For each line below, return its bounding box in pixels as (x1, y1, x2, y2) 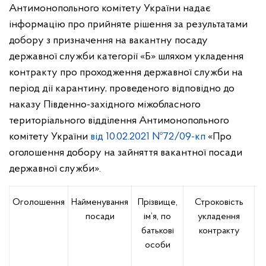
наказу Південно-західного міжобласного (9, 99, 201, 110)
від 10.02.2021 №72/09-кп (88, 131, 208, 142)
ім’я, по (144, 212, 171, 221)
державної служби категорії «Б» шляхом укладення (9, 51, 243, 62)
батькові (141, 226, 174, 236)
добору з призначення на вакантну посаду (9, 35, 208, 46)
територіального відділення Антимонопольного (9, 115, 229, 126)
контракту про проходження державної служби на (9, 67, 243, 78)
